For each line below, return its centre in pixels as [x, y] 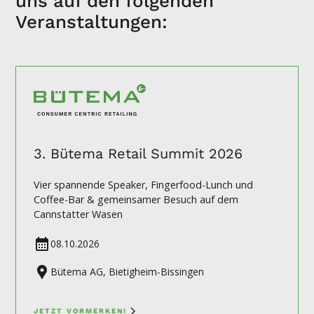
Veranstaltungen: [92, 22]
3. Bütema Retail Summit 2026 [138, 153]
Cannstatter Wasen [78, 214]
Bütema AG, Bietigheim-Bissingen [128, 272]
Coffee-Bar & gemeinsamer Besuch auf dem [136, 199]
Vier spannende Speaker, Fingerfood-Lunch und [144, 184]
